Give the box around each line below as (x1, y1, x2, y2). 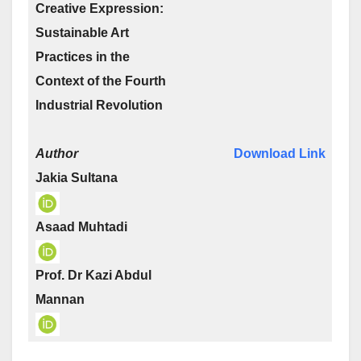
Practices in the (35, 50, 130, 64)
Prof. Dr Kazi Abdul (35, 268, 151, 282)
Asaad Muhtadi (35, 219, 127, 234)
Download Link (234, 147, 326, 161)
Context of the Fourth (35, 74, 166, 89)
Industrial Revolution (35, 98, 163, 113)
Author (35, 147, 78, 161)
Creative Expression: (35, 2, 164, 16)
